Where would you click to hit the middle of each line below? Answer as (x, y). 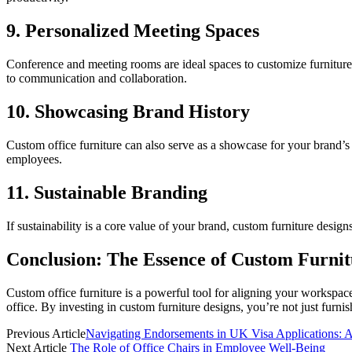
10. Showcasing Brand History (128, 112)
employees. (34, 159)
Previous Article (46, 333)
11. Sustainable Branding (107, 192)
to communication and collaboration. (97, 79)
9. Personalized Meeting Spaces (133, 31)
